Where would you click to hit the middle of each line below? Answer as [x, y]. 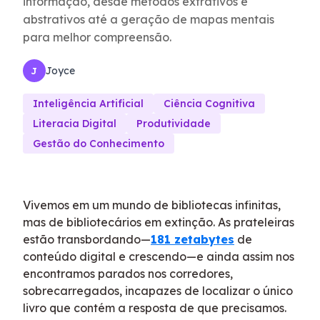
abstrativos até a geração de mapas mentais [149, 19]
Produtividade [174, 124]
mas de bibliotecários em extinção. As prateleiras [159, 222]
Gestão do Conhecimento [99, 144]
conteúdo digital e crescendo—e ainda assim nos [159, 256]
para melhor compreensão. [97, 37]
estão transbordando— [87, 239]
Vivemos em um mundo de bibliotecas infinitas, [152, 205]
